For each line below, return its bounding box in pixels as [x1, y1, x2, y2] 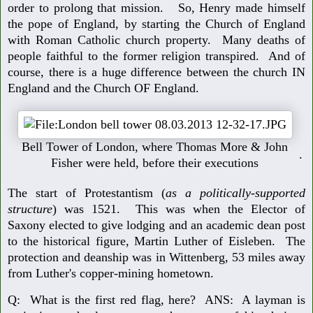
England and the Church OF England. [8, 80, 199, 95]
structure [8, 201, 52, 216]
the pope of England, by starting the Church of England [8, 16, 305, 31]
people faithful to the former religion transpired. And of [8, 48, 305, 63]
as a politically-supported [166, 185, 305, 200]
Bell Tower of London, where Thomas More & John [22, 139, 288, 154]
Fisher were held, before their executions [51, 155, 259, 170]
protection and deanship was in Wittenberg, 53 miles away [8, 249, 305, 264]
